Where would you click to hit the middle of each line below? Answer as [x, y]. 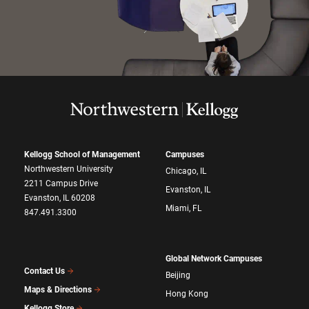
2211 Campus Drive [61, 183]
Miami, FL [183, 208]
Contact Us [44, 271]
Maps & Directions [58, 290]
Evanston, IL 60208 [60, 198]
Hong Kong [187, 293]
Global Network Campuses [214, 258]
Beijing [178, 275]
